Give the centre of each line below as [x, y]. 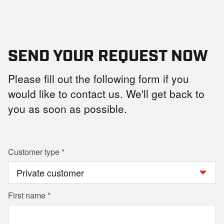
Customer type [34, 152]
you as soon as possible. [67, 108]
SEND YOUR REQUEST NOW [108, 54]
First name [27, 195]
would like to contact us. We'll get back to [106, 93]
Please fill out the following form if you [98, 78]
